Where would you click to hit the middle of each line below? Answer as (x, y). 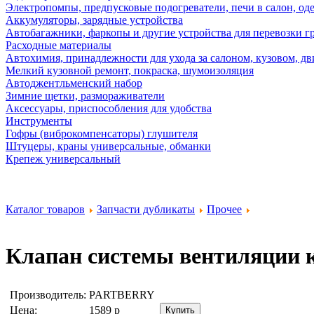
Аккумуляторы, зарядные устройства (94, 20)
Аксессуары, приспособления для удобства (109, 108)
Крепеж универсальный (63, 159)
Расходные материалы (59, 45)
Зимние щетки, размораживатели (85, 96)
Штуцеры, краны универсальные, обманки (108, 146)
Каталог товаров (45, 209)
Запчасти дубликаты (146, 209)
